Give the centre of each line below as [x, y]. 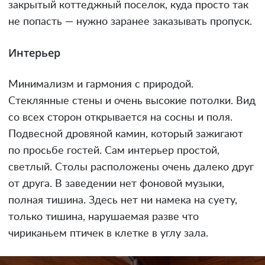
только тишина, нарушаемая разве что [104, 217]
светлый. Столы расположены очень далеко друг [131, 167]
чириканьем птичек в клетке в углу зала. [108, 234]
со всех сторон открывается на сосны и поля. [120, 118]
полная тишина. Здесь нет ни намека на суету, [123, 201]
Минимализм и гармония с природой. [101, 85]
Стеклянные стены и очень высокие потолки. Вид [132, 101]
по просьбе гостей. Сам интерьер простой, [114, 151]
